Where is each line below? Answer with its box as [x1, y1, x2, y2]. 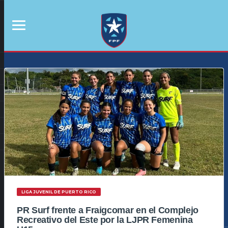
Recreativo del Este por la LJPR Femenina [17, 215, 193, 225]
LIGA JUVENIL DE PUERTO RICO [21, 189, 96, 195]
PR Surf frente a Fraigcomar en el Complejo [17, 205, 198, 216]
